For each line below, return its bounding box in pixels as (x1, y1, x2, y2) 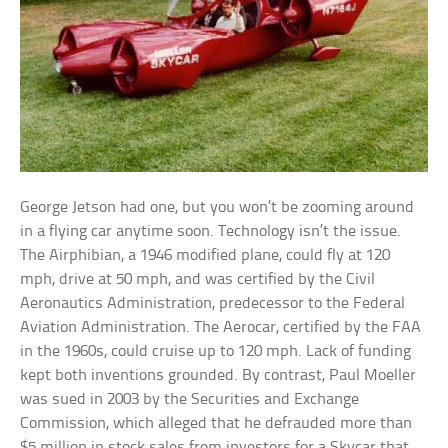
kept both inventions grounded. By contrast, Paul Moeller (20, 367, 417, 385)
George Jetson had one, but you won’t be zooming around (20, 199, 415, 217)
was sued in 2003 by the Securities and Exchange (20, 391, 360, 409)
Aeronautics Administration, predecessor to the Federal (20, 295, 406, 313)
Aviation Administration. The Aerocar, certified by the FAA (20, 319, 422, 337)
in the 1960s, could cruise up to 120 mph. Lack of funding (20, 343, 412, 361)
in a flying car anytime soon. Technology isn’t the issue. (20, 223, 402, 241)
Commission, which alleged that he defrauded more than (20, 415, 413, 433)
